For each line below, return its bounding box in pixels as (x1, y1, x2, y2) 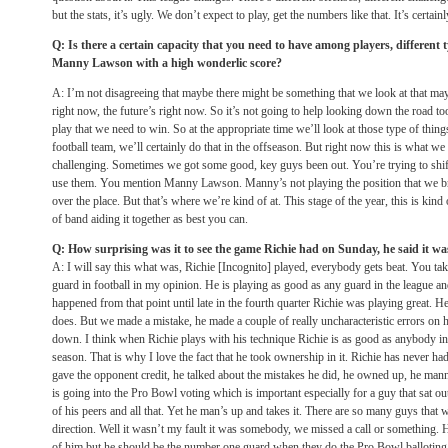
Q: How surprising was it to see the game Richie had (52, 242, 322, 256)
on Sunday (322, 242, 377, 256)
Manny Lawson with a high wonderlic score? (52, 56, 282, 70)
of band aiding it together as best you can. (52, 212, 248, 226)
